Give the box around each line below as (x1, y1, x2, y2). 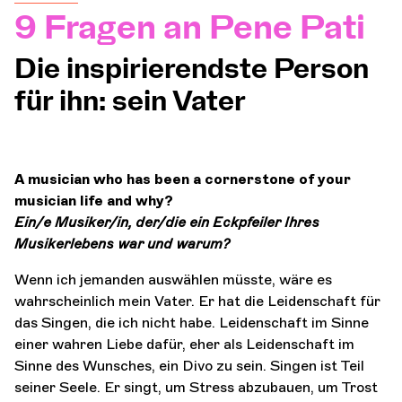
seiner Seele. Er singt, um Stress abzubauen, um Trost (14, 378, 378, 396)
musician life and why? (14, 191, 173, 209)
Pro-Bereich (98, 141, 258, 168)
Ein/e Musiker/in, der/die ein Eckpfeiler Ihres (14, 213, 319, 231)
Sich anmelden (98, 195, 293, 222)
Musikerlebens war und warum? (14, 234, 230, 252)
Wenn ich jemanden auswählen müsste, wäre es (14, 270, 332, 288)
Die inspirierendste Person (14, 56, 369, 83)
